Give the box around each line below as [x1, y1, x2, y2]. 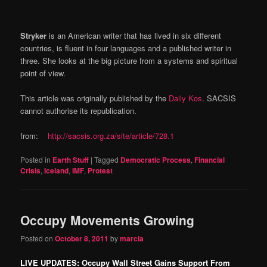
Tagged [94, 154, 119, 165]
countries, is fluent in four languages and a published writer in [20, 42, 232, 54]
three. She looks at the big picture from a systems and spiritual [20, 55, 238, 66]
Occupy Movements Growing [20, 210, 195, 229]
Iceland [44, 165, 69, 176]
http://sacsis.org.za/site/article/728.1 [48, 130, 175, 142]
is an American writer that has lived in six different [46, 30, 222, 41]
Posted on [20, 232, 55, 243]
